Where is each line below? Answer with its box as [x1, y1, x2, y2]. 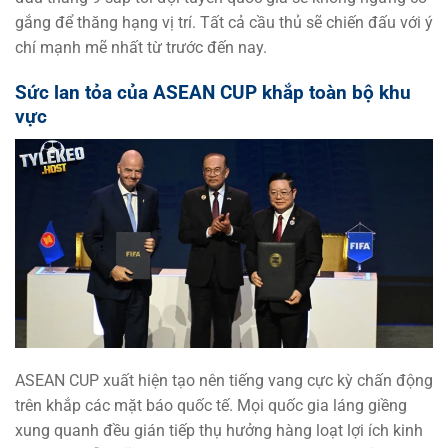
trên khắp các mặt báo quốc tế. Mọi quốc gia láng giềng [15, 396, 407, 416]
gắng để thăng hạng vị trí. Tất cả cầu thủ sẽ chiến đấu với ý [15, 13, 433, 33]
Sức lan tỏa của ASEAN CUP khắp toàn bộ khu [15, 80, 411, 104]
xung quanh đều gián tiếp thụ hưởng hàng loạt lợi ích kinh [15, 421, 423, 441]
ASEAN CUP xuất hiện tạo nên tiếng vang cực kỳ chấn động [15, 371, 433, 391]
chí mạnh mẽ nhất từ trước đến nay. [15, 38, 267, 58]
